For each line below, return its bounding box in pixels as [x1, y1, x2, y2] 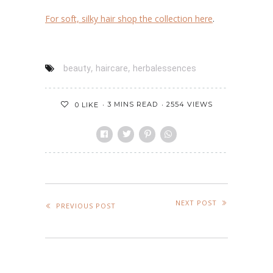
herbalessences [133, 63, 196, 74]
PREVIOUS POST [56, 200, 116, 210]
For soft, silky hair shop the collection [45, 13, 195, 25]
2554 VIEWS [166, 100, 213, 109]
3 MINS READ [107, 100, 158, 109]
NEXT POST [175, 198, 217, 208]
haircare [96, 63, 128, 74]
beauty [63, 63, 91, 74]
